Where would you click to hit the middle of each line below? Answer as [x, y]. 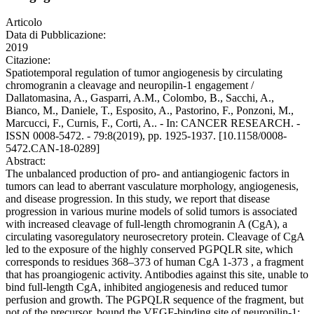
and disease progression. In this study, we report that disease [138, 199]
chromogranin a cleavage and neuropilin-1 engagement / [130, 86]
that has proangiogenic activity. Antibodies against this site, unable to [157, 275]
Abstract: [26, 161]
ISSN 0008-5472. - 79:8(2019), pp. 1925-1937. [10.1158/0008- [146, 136]
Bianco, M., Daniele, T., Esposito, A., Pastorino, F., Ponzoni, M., [150, 111]
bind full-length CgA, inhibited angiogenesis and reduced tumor [146, 287]
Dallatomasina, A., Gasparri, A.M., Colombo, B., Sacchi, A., [140, 98]
